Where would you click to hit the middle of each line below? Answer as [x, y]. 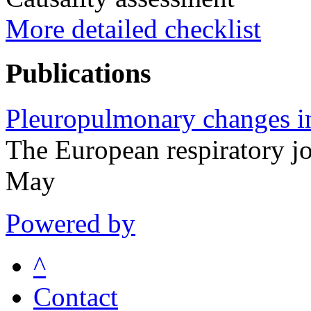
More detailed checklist [133, 28]
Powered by [70, 223]
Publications [78, 74]
